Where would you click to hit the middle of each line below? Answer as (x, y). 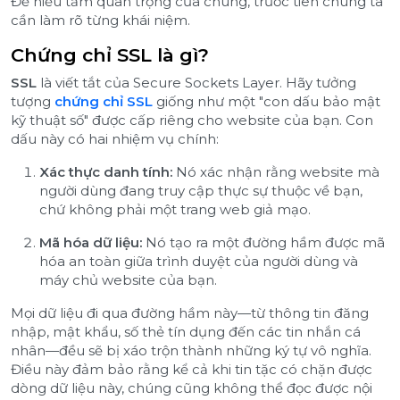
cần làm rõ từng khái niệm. (100, 20)
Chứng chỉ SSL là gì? (110, 54)
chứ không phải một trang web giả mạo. (175, 209)
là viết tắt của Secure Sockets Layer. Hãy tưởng (196, 82)
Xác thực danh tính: (106, 171)
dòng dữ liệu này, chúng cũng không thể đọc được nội (192, 387)
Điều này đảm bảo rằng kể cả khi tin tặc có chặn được (192, 369)
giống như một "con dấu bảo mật (267, 101)
